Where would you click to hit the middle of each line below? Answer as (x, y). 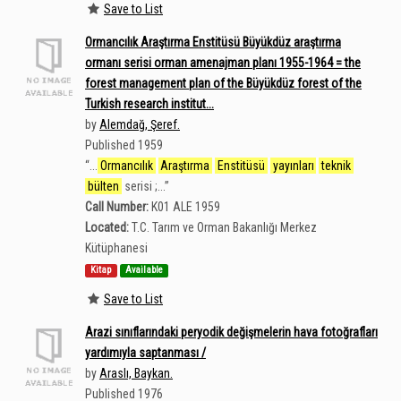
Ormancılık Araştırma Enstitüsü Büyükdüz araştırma (213, 42)
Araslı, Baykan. (136, 373)
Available (144, 270)
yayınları (293, 166)
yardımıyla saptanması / (145, 353)
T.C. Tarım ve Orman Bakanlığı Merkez (224, 227)
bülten (103, 186)
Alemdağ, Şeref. (140, 124)
